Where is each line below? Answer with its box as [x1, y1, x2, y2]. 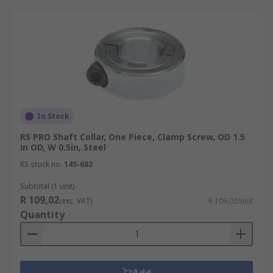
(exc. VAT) [59, 196, 92, 206]
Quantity [20, 208, 65, 221]
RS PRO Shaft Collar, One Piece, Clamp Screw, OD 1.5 [20, 131, 245, 143]
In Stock [37, 111, 69, 121]
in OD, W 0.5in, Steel [20, 141, 106, 153]
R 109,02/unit [208, 196, 253, 206]
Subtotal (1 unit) [20, 181, 74, 191]
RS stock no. [20, 159, 62, 169]
